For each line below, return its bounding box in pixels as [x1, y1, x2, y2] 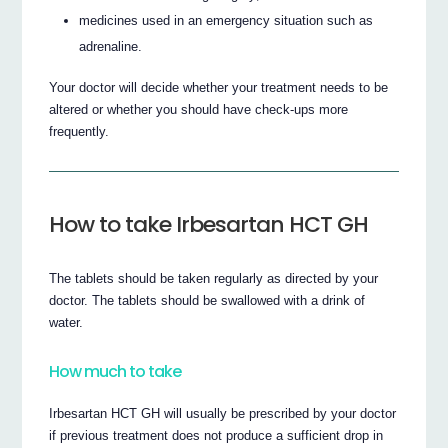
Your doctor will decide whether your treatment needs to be [49, 79, 389, 95]
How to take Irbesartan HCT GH [49, 208, 369, 240]
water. [49, 314, 84, 330]
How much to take [49, 360, 182, 384]
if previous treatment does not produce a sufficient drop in [49, 427, 384, 443]
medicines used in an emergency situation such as [79, 12, 374, 28]
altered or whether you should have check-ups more [49, 101, 349, 117]
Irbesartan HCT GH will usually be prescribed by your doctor [49, 405, 397, 421]
